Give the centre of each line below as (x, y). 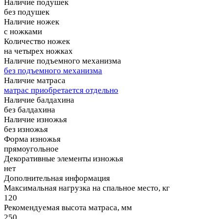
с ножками (23, 31)
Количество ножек (37, 41)
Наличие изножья (35, 119)
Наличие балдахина (39, 100)
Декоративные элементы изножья (64, 158)
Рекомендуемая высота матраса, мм (68, 207)
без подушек (27, 12)
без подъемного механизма (53, 70)
